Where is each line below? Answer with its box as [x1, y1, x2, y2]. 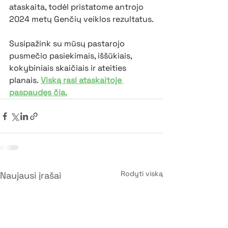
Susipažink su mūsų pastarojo [9, 38, 127, 49]
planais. [9, 75, 39, 86]
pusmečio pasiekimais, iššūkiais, [9, 50, 134, 62]
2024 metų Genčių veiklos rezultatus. [9, 14, 154, 25]
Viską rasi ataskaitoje [41, 75, 124, 86]
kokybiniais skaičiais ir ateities [9, 63, 128, 74]
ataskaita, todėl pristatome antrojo [9, 2, 146, 13]
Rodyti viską [121, 169, 163, 179]
